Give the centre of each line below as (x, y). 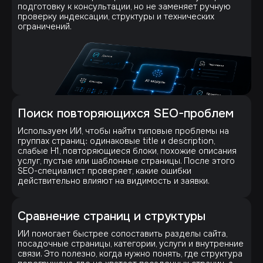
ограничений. (45, 26)
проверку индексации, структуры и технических (116, 16)
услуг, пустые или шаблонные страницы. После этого (126, 161)
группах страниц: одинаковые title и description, (116, 141)
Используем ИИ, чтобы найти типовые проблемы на (123, 131)
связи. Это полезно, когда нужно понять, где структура (130, 253)
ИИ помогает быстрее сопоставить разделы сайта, (122, 233)
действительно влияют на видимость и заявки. (114, 181)
